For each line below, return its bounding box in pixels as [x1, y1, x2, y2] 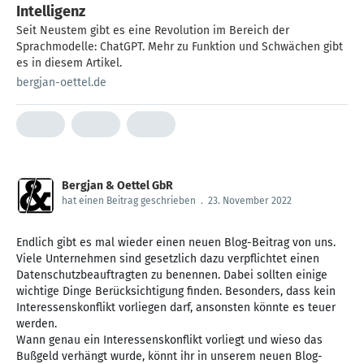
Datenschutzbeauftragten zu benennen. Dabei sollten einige [16, 267, 327, 282]
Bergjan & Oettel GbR [62, 178, 173, 193]
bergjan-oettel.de [16, 75, 106, 89]
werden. [16, 316, 57, 331]
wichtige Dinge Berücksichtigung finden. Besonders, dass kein [16, 284, 336, 298]
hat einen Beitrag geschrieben [62, 194, 196, 206]
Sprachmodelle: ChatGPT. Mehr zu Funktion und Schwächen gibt [16, 39, 343, 54]
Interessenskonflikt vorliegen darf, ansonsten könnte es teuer [16, 300, 336, 314]
